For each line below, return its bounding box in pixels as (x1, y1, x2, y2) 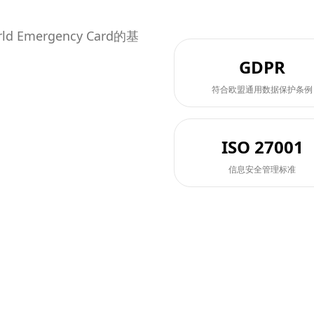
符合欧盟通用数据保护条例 (212, 83, 313, 95)
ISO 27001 (221, 135, 303, 158)
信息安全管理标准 (228, 163, 296, 175)
